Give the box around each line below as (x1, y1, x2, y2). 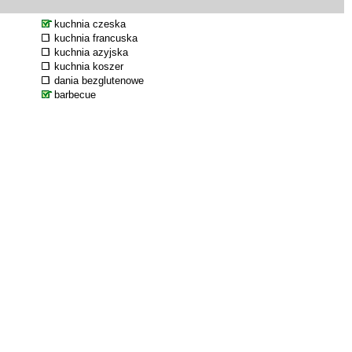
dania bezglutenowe (54, 75, 144, 86)
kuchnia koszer (54, 60, 123, 72)
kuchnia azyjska (54, 46, 128, 58)
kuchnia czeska (54, 18, 126, 30)
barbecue (54, 89, 96, 101)
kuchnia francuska (54, 32, 137, 44)
